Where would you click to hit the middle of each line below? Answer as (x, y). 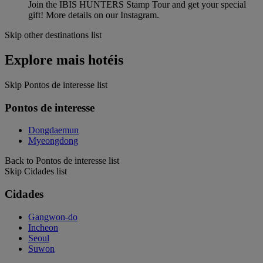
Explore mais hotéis (64, 60)
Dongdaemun (53, 130)
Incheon (43, 227)
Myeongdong (53, 141)
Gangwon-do (53, 217)
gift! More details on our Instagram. (94, 15)
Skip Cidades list (36, 171)
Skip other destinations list (53, 35)
